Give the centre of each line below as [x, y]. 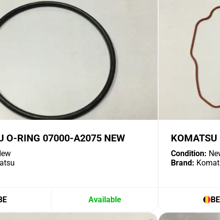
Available [105, 200]
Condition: [189, 153]
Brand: [183, 163]
